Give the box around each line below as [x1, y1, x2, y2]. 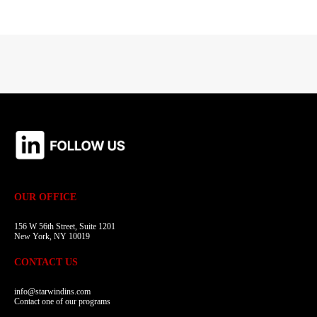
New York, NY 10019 [14, 231, 90, 242]
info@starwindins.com [14, 287, 91, 297]
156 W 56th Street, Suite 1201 [14, 221, 115, 232]
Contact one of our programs [14, 296, 110, 307]
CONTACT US [14, 257, 78, 268]
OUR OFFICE [14, 192, 76, 203]
